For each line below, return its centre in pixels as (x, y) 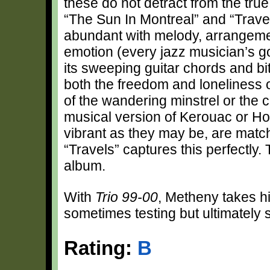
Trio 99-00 (127, 197)
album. (86, 166)
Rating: (101, 248)
